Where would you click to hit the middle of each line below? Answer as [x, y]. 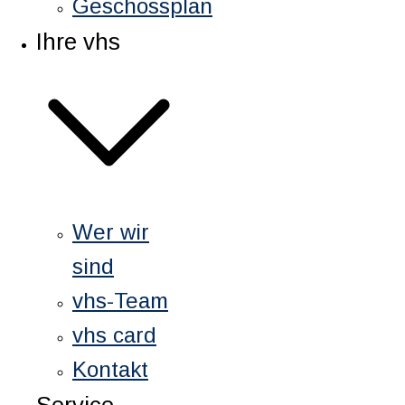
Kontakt [110, 370]
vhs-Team [120, 301]
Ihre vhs [78, 42]
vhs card [114, 335]
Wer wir [111, 232]
